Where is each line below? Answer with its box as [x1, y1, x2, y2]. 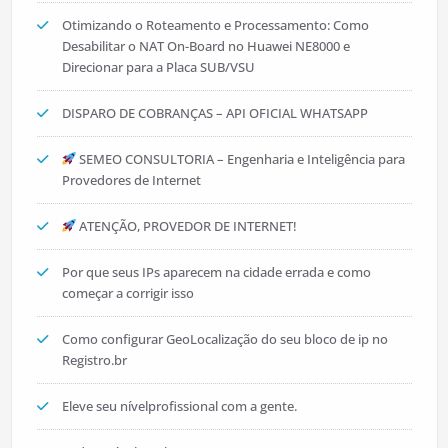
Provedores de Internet [61, 171, 201, 189]
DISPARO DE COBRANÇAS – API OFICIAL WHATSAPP [61, 104, 368, 122]
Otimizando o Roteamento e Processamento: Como [61, 16, 369, 34]
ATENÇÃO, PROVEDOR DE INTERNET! [76, 217, 298, 235]
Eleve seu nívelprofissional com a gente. [61, 397, 297, 415]
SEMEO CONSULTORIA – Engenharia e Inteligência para [76, 150, 406, 168]
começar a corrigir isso [61, 284, 194, 302]
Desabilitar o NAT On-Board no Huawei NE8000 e [61, 37, 350, 55]
